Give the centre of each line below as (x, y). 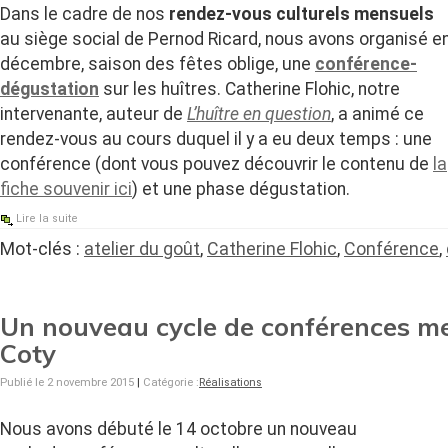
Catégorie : (171, 383)
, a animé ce (377, 114)
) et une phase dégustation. (241, 189)
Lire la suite (47, 219)
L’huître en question (259, 114)
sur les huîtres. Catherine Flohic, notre (249, 89)
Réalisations (230, 383)
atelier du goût (142, 249)
